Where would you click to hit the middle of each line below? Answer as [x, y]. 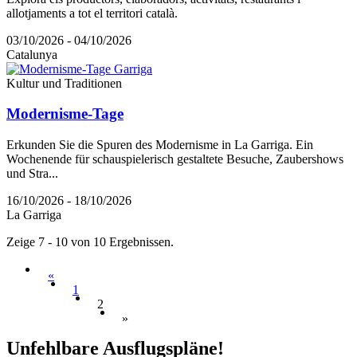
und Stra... [32, 173]
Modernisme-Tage [65, 114]
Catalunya [32, 54]
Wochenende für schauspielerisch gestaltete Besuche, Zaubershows [175, 159]
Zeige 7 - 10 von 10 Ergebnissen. [90, 241]
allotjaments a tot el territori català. [92, 13]
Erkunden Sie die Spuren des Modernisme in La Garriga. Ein [160, 144]
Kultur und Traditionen [64, 83]
